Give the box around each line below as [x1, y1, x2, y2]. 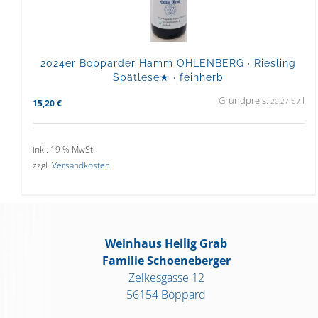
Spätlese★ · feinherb [113, 71, 224, 83]
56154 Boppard [126, 287, 206, 303]
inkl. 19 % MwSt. [33, 143, 95, 155]
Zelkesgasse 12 [128, 270, 204, 286]
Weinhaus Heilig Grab [105, 236, 227, 252]
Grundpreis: [218, 93, 270, 106]
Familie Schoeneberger [102, 253, 231, 269]
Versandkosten [52, 160, 110, 171]
